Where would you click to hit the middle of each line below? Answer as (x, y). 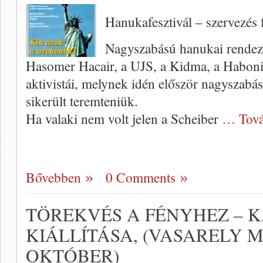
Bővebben (53, 177)
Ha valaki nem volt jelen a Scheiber (124, 119)
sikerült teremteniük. (82, 101)
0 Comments (141, 177)
